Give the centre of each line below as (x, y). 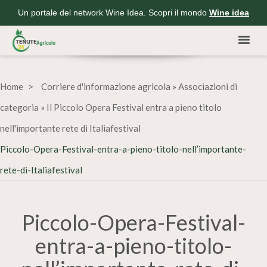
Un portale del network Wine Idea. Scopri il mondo (114, 13)
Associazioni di (208, 86)
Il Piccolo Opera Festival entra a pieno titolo (134, 107)
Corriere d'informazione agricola (106, 86)
